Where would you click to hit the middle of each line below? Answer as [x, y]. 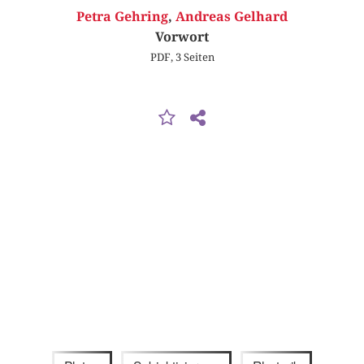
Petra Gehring [122, 17]
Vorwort [182, 37]
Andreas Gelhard [232, 17]
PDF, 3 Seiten [182, 57]
